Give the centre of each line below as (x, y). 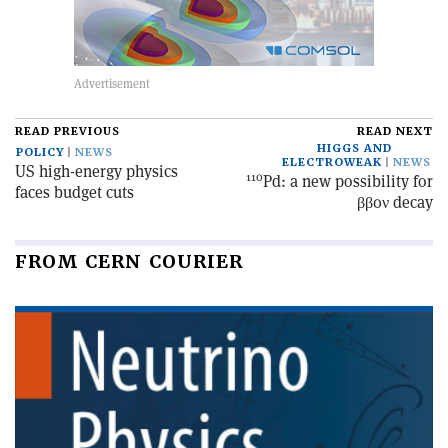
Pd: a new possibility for (348, 181)
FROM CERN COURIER (129, 261)
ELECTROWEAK (332, 162)
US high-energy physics (96, 171)
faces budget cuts (74, 192)
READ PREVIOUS (67, 131)
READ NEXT (395, 131)
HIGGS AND (354, 148)
